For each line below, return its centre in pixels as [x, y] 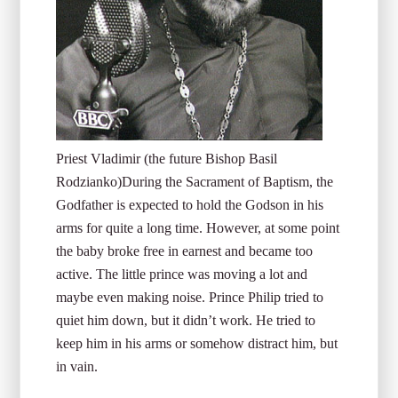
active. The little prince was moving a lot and [182, 274]
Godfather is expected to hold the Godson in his [190, 205]
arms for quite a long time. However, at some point [198, 228]
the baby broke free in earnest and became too [185, 251]
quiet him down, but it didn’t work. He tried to [186, 320]
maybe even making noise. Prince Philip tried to [190, 297]
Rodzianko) [89, 182]
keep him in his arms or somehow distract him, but [197, 343]
